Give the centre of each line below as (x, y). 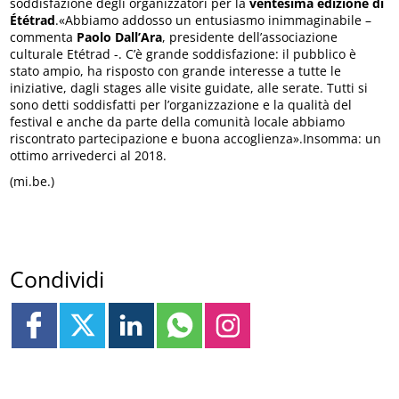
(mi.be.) (33, 182)
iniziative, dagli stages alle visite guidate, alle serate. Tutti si (189, 88)
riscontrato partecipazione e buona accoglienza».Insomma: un (196, 139)
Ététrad (33, 20)
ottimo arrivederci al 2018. (89, 156)
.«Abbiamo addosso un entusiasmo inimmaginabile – (214, 20)
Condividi (57, 278)
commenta (42, 37)
